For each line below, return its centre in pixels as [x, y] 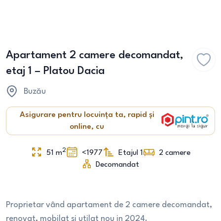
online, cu [87, 127]
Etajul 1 [131, 153]
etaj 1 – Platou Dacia [55, 71]
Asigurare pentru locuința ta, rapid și [87, 115]
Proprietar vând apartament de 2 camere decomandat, [109, 205]
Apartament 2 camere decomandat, [95, 55]
